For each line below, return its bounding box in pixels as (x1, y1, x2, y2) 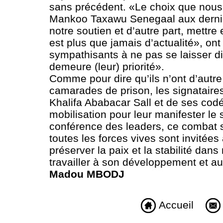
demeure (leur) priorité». (49, 61, 164, 73)
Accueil (156, 199, 194, 211)
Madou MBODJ (49, 168, 124, 180)
